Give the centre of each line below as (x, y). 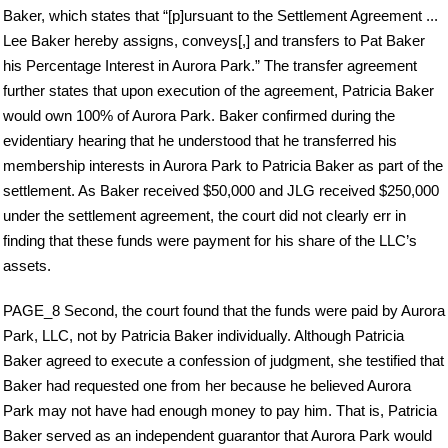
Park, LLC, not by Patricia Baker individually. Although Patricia (203, 335)
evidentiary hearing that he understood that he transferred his (200, 140)
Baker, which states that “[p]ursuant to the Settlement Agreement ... (220, 15)
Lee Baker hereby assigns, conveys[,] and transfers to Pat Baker (214, 40)
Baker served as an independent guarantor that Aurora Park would (217, 435)
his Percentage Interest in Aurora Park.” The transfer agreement (210, 65)
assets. (27, 265)
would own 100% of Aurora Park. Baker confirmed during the (199, 115)
